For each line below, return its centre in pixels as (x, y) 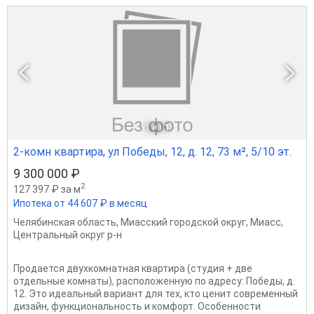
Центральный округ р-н (68, 235)
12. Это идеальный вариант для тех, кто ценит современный (156, 294)
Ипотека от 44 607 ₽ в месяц (80, 204)
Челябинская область (65, 223)
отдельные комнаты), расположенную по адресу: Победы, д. (154, 281)
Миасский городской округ (183, 223)
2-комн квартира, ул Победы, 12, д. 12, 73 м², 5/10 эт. (152, 152)
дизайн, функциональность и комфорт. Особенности (137, 307)
